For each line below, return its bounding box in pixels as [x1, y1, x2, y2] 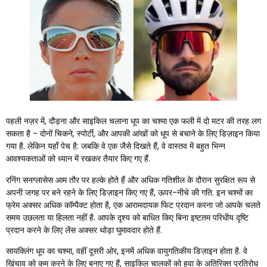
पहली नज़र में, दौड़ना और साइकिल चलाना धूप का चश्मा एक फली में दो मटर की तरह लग [6, 115, 261, 128]
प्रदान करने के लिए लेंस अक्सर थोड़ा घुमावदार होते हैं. [6, 223, 162, 236]
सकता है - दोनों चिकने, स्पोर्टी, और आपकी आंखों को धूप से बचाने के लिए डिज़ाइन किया [6, 128, 260, 140]
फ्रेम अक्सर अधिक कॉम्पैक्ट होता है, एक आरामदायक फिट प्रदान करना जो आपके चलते [6, 198, 260, 211]
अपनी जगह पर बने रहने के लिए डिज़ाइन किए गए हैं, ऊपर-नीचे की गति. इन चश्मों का [6, 186, 253, 198]
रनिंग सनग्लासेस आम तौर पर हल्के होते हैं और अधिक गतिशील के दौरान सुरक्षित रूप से [6, 173, 255, 186]
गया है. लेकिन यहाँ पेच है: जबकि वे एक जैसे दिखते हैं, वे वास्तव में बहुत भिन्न [6, 140, 225, 153]
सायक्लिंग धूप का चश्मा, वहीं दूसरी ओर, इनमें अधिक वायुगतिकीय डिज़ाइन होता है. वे [6, 245, 247, 257]
